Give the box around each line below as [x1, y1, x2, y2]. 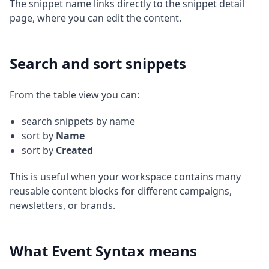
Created [56, 144, 93, 157]
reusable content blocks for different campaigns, [10, 184, 232, 198]
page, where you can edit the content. [10, 11, 181, 25]
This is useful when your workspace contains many [10, 170, 241, 183]
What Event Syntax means [10, 241, 197, 261]
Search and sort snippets [10, 53, 186, 73]
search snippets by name [22, 115, 135, 128]
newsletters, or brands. [10, 199, 115, 212]
